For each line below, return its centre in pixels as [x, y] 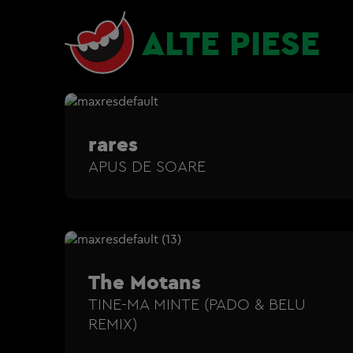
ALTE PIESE [231, 42]
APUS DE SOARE [147, 165]
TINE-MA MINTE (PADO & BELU [197, 303]
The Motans [145, 281]
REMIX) [113, 323]
